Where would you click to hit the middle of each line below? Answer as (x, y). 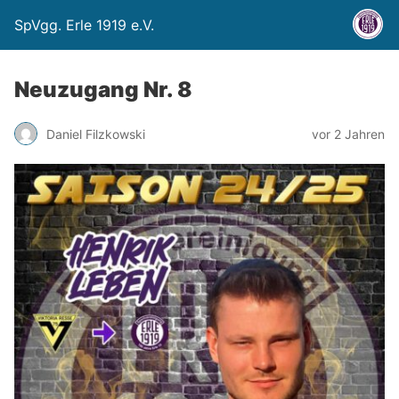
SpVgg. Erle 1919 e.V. (84, 25)
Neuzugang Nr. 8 (103, 90)
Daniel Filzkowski (96, 134)
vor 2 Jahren (348, 134)
